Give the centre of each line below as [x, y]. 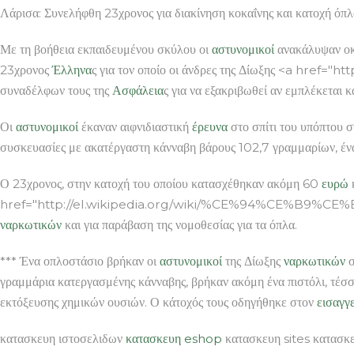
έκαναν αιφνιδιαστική [135, 126]
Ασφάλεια [138, 90]
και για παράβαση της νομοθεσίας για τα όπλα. [179, 224]
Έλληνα [72, 70]
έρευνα [210, 126]
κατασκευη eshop [174, 338]
